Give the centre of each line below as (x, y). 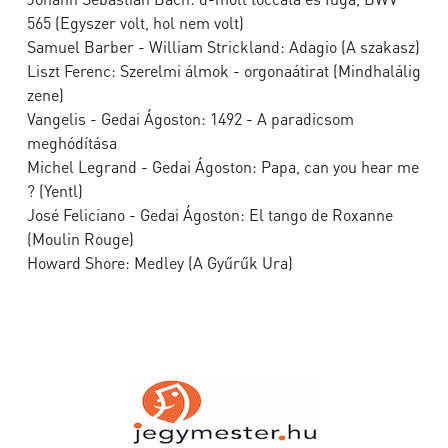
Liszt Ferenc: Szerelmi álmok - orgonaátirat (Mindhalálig (224, 71)
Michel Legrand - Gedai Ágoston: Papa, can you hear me (223, 167)
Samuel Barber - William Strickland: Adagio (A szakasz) (223, 47)
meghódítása (72, 143)
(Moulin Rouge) (80, 239)
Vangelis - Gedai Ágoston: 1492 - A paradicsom (190, 119)
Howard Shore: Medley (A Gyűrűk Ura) (160, 263)
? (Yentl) (55, 191)
